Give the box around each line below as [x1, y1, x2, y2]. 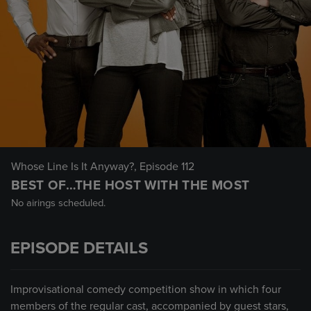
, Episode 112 [134, 160, 194, 174]
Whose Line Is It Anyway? [11, 160, 134, 174]
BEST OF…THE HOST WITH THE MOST [11, 178, 250, 193]
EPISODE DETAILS [10, 238, 148, 258]
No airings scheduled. [11, 197, 106, 209]
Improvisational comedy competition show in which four [10, 283, 281, 296]
